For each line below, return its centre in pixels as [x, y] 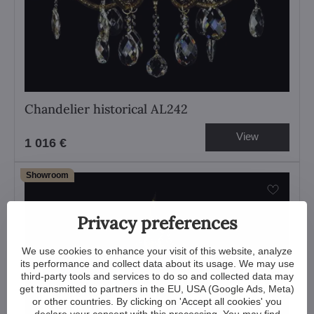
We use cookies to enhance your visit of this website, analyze [157, 251]
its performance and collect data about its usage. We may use [157, 263]
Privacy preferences [157, 223]
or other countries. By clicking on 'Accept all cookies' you [157, 301]
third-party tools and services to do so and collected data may [157, 276]
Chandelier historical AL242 [106, 109]
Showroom [47, 175]
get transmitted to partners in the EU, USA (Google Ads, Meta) [157, 288]
